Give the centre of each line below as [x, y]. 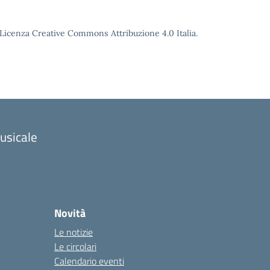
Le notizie [74, 232]
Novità [70, 213]
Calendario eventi [89, 261]
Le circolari [75, 246]
